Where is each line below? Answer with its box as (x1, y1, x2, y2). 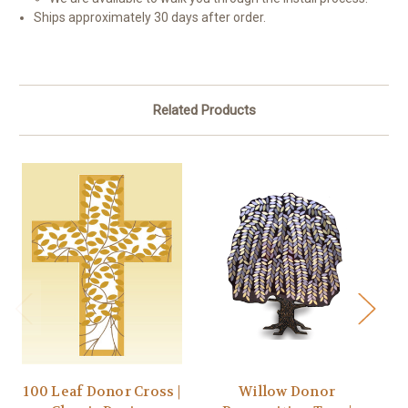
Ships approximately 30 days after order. (34, 10, 272, 25)
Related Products (152, 102, 256, 119)
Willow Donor (239, 382, 335, 402)
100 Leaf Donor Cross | (24, 382, 180, 402)
